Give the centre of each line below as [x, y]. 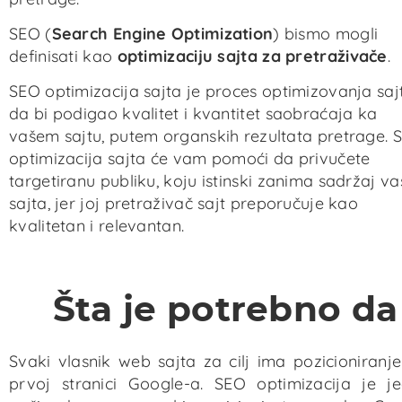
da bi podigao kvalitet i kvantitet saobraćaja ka [193, 114]
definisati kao [63, 56]
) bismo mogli [326, 33]
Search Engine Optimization [162, 33]
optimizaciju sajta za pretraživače [252, 56]
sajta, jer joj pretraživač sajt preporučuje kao [184, 204]
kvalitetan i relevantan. [97, 226]
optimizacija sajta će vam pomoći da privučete [190, 159]
